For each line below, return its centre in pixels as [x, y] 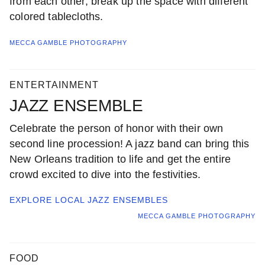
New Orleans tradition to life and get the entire [120, 159]
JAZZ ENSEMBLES [128, 200]
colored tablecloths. [56, 16]
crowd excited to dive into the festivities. [105, 174]
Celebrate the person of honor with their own [117, 128]
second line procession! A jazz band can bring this [130, 143]
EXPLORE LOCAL [49, 200]
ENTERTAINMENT [54, 85]
